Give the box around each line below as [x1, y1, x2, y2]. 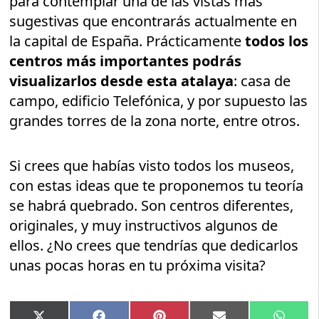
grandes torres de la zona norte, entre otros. [9, 110, 300, 130]
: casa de [234, 70, 291, 90]
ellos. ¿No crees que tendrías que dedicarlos [9, 235, 299, 255]
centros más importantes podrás [9, 51, 242, 70]
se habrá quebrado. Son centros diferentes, [9, 195, 294, 215]
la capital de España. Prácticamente [9, 31, 242, 51]
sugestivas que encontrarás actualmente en [9, 11, 298, 31]
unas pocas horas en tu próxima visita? [9, 255, 266, 275]
